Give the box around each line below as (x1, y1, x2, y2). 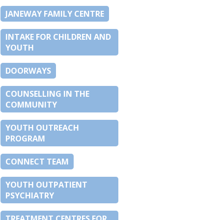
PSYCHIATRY (5, 190, 54, 201)
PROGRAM (5, 133, 45, 144)
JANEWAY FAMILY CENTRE (5, 8, 104, 20)
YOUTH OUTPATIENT (5, 179, 87, 191)
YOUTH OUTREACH (5, 122, 79, 134)
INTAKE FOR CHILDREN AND (5, 31, 111, 43)
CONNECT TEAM (5, 156, 69, 167)
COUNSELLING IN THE (5, 88, 89, 100)
